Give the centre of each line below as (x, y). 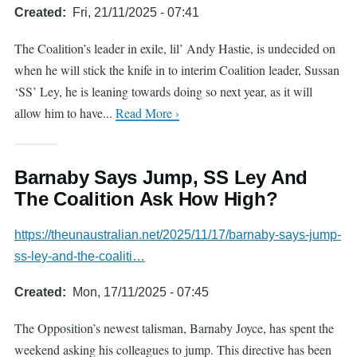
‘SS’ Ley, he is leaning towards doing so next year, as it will (163, 91)
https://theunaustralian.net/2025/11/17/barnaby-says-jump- (178, 235)
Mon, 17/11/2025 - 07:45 (141, 292)
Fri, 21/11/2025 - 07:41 (136, 12)
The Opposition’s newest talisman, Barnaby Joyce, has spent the (174, 328)
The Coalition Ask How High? (146, 199)
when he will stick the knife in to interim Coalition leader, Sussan (177, 70)
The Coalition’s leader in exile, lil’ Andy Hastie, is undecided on (175, 48)
